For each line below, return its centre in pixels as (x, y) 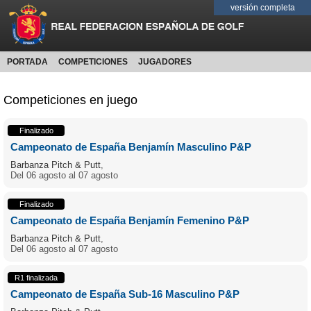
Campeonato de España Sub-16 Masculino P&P (125, 294)
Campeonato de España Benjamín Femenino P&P (130, 220)
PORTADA (27, 62)
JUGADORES (165, 62)
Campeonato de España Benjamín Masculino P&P (131, 147)
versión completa (262, 8)
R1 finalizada (36, 278)
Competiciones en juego (70, 100)
